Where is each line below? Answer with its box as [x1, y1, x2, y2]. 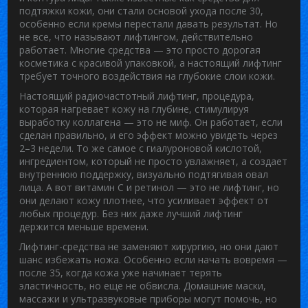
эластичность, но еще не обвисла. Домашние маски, [19, 278, 267, 292]
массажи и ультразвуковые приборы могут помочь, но [19, 291, 278, 305]
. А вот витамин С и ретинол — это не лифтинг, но [41, 180, 280, 194]
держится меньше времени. [19, 219, 149, 233]
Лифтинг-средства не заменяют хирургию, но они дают [19, 239, 279, 253]
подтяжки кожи [19, 3, 93, 17]
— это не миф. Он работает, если [121, 115, 283, 129]
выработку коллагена [19, 115, 122, 129]
